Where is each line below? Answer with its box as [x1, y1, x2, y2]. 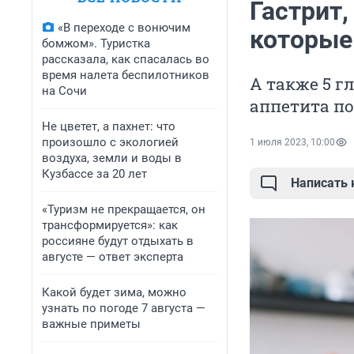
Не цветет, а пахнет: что [42, 119, 175, 134]
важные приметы [42, 317, 141, 331]
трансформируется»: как [42, 218, 178, 232]
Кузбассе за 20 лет [42, 167, 147, 181]
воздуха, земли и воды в [42, 151, 182, 165]
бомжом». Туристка [42, 36, 150, 51]
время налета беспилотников [42, 68, 209, 82]
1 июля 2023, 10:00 [250, 137, 335, 149]
